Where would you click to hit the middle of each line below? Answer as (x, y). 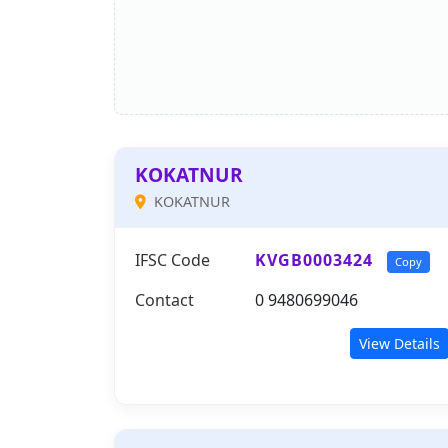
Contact (164, 300)
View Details (399, 343)
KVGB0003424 (314, 260)
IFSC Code (172, 260)
